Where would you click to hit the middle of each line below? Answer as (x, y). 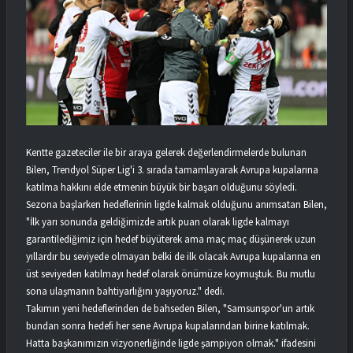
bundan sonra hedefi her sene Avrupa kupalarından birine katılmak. (168, 325)
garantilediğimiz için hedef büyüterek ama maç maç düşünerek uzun (171, 239)
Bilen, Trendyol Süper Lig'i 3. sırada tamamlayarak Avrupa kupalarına (172, 169)
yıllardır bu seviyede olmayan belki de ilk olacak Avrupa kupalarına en (173, 256)
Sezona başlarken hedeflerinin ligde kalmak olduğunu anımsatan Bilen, (176, 204)
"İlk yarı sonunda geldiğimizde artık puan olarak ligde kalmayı (158, 221)
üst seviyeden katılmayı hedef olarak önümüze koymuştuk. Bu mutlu (171, 273)
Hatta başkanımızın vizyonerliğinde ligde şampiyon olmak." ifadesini (171, 343)
